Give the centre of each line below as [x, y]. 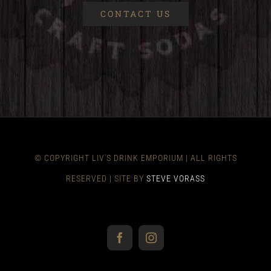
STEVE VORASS [176, 179]
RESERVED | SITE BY [106, 179]
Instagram [175, 242]
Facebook [142, 242]
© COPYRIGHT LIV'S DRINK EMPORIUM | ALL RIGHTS [135, 158]
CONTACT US [135, 14]
